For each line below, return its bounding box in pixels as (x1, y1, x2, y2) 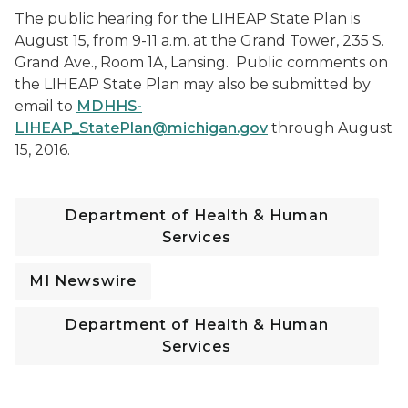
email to (15, 97, 76, 115)
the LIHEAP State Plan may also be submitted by (15, 76, 371, 93)
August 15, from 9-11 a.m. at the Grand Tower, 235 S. (15, 32, 384, 49)
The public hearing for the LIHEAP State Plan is (15, 10, 360, 27)
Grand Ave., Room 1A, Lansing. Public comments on (15, 54, 388, 71)
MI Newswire (29, 272, 137, 290)
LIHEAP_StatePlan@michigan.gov (15, 119, 268, 137)
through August (268, 119, 393, 137)
